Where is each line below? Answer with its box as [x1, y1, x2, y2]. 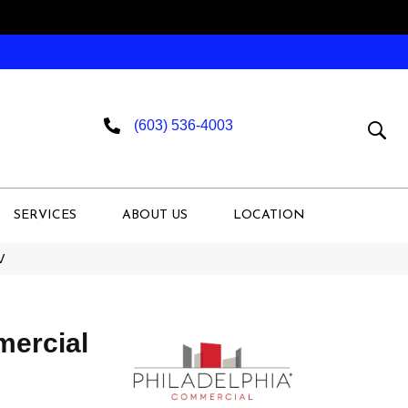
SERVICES [14, 208, 76, 222]
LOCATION [233, 208, 305, 222]
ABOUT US [122, 208, 188, 222]
